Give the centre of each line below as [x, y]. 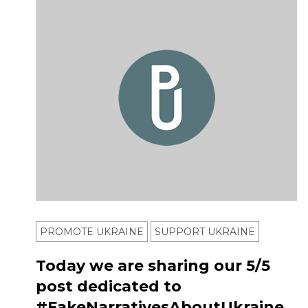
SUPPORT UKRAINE [205, 232]
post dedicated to [109, 287]
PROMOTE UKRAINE [92, 232]
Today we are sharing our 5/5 [153, 266]
